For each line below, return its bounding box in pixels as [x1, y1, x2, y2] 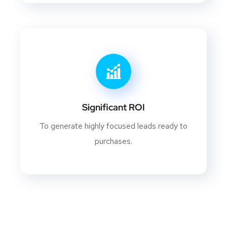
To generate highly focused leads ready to [40, 121, 187, 132]
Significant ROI [82, 101, 145, 113]
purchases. [95, 136, 132, 147]
